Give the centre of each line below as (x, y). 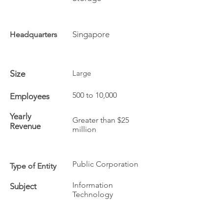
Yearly (21, 116)
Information (93, 185)
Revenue (25, 126)
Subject (23, 186)
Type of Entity (33, 166)
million (84, 129)
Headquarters (33, 34)
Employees (30, 96)
